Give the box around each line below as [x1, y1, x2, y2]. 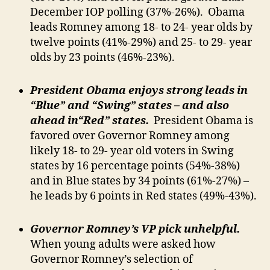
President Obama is [154, 114, 253, 128]
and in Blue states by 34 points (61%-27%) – [30, 174, 249, 189]
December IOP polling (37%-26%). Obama [30, 5, 245, 20]
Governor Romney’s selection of [30, 253, 193, 267]
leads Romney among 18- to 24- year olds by [30, 20, 253, 35]
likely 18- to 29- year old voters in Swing [30, 144, 234, 159]
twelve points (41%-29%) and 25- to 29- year [30, 36, 252, 50]
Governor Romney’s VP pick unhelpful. [30, 222, 240, 237]
